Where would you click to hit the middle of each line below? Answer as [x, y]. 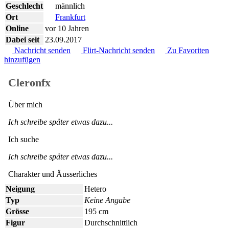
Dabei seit [22, 39]
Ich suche [24, 140]
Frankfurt [70, 17]
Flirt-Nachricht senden [118, 50]
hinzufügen [22, 60]
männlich [69, 6]
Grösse [17, 212]
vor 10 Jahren [67, 28]
